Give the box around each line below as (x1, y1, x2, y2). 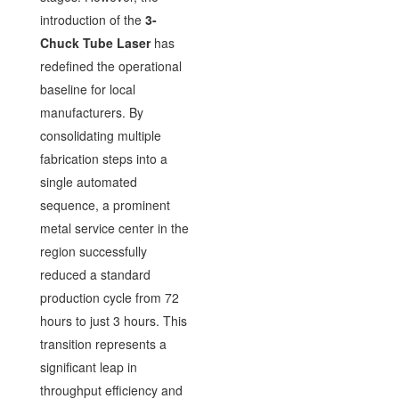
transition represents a (39, 335, 167, 353)
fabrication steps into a (39, 150, 167, 167)
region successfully (39, 242, 147, 260)
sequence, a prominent (39, 196, 170, 214)
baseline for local (39, 80, 135, 98)
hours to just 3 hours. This (39, 312, 187, 330)
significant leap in (39, 358, 137, 376)
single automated (39, 173, 137, 191)
